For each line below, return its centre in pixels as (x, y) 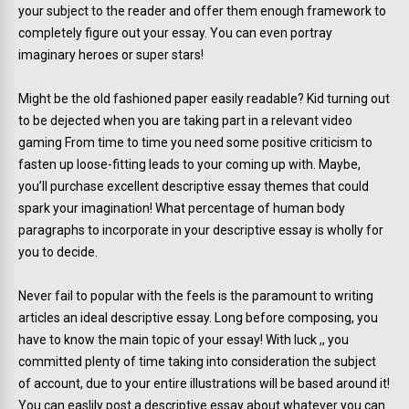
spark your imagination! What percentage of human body (182, 208)
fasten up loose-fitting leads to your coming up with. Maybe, (189, 164)
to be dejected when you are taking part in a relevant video (185, 121)
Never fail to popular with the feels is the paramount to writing (196, 296)
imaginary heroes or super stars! (111, 55)
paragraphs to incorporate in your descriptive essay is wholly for (201, 230)
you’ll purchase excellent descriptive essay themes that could (194, 186)
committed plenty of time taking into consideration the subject (197, 362)
